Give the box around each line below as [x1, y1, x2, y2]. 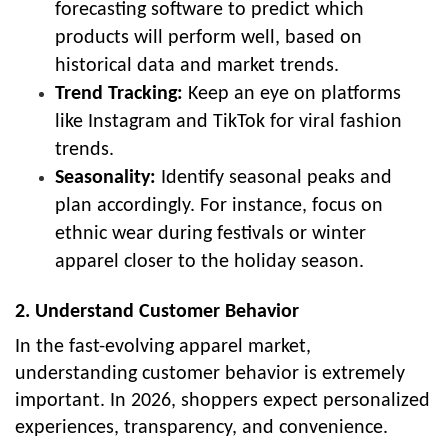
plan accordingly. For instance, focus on [55, 196, 383, 217]
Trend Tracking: [55, 84, 183, 105]
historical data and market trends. [55, 56, 339, 77]
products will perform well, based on [55, 28, 362, 49]
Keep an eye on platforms [183, 84, 401, 105]
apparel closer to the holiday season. [55, 252, 364, 273]
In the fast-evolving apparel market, [15, 337, 311, 358]
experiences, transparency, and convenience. [15, 418, 388, 439]
